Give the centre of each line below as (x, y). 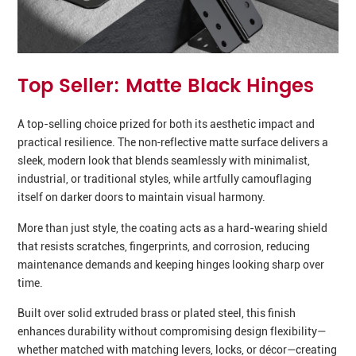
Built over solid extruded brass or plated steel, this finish (157, 313)
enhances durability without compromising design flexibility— (172, 332)
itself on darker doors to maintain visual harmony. (142, 197)
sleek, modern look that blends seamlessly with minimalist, (164, 161)
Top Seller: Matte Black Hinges (166, 86)
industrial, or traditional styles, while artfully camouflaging (165, 179)
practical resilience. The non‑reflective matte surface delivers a (173, 143)
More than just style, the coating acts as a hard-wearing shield (173, 228)
